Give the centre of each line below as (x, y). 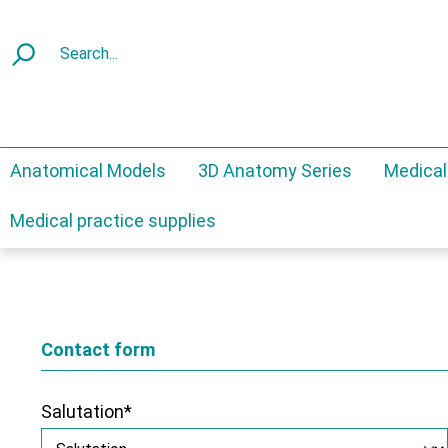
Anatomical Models (88, 170)
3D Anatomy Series (275, 170)
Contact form (98, 349)
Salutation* (86, 411)
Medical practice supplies (113, 220)
